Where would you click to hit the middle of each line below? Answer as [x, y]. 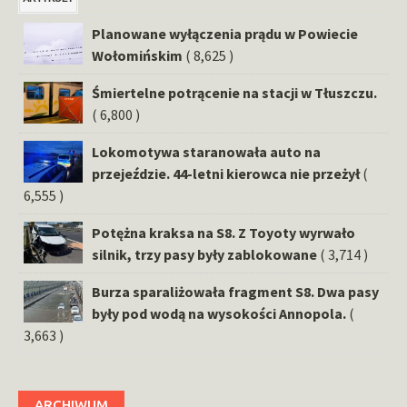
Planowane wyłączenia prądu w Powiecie [225, 33]
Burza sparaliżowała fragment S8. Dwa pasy [235, 291]
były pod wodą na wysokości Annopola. [219, 313]
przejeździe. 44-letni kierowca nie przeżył [226, 173]
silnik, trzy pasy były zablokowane [204, 254]
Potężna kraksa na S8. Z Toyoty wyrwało [223, 232]
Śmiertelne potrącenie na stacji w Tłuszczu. [234, 92]
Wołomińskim [137, 55]
